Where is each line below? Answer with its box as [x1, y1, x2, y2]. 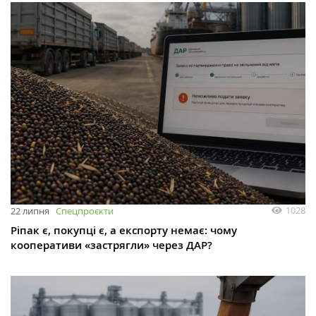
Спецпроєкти [56, 204, 114, 217]
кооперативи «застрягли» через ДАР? [11, 237, 212, 253]
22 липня [11, 204, 49, 217]
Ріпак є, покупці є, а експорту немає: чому [11, 222, 237, 238]
